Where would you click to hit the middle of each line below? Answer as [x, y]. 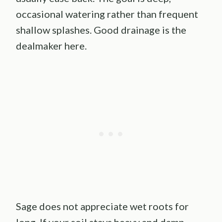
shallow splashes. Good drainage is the [101, 29]
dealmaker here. [51, 45]
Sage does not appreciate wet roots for [102, 206]
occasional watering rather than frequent [107, 14]
